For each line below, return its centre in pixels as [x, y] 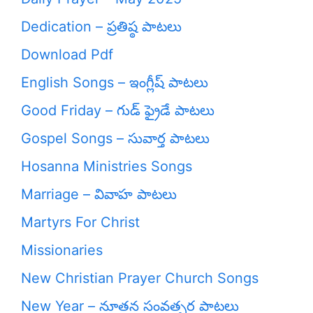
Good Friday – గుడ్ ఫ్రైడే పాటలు [118, 110]
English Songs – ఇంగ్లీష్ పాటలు [115, 82]
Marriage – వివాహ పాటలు [99, 194]
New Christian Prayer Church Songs [140, 278]
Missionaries [62, 250]
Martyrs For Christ [80, 222]
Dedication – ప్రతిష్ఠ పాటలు [101, 27]
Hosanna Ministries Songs [107, 166]
